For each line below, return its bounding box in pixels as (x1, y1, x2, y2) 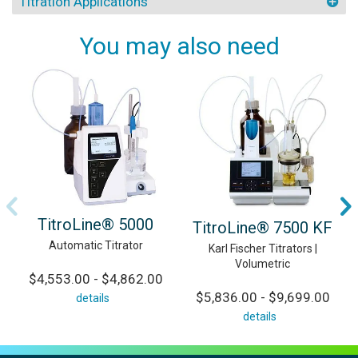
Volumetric (235, 257, 290, 270)
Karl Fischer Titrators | (208, 241, 317, 255)
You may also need (78, 32, 280, 61)
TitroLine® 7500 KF (193, 217, 332, 237)
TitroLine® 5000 (38, 215, 153, 235)
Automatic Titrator (48, 239, 143, 253)
